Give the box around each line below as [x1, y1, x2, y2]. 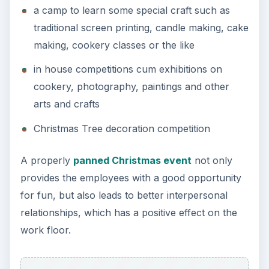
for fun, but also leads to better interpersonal [20, 189, 228, 201]
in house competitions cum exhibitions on [33, 63, 222, 76]
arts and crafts [33, 98, 100, 110]
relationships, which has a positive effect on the [20, 206, 237, 219]
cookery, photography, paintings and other [33, 80, 229, 93]
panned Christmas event [73, 154, 192, 166]
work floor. [20, 223, 71, 236]
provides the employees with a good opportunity [20, 171, 241, 184]
